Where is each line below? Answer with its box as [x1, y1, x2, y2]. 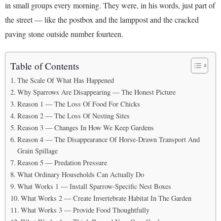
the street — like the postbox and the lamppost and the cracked [5, 14, 199, 25]
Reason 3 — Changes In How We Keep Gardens [17, 122, 154, 132]
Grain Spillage [17, 146, 58, 155]
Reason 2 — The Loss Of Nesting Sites [17, 110, 130, 120]
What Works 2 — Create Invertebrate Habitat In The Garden [20, 193, 191, 203]
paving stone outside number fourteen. [5, 28, 123, 39]
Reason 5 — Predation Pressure [17, 157, 107, 167]
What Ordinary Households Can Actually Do [17, 169, 144, 179]
